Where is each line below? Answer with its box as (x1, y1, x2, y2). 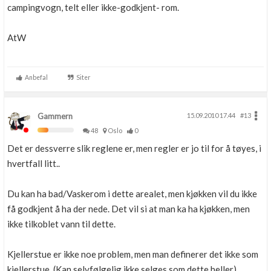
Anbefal (22, 74, 48, 81)
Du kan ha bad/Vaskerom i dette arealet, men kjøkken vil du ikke (7, 188, 257, 199)
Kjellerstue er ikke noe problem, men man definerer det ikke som (7, 249, 258, 260)
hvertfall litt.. (7, 158, 60, 169)
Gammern (38, 111, 73, 121)
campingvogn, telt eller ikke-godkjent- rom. (7, 2, 179, 13)
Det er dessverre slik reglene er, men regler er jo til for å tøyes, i (7, 143, 261, 154)
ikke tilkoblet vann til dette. (7, 218, 116, 229)
